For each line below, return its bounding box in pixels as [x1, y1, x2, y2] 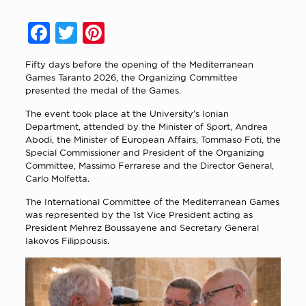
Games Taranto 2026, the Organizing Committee [25, 72, 238, 82]
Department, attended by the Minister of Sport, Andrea [25, 121, 268, 131]
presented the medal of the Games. [25, 85, 181, 95]
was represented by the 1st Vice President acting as [25, 209, 253, 219]
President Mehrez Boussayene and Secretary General [25, 222, 259, 232]
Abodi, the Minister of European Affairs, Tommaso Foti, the [25, 134, 281, 144]
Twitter [76, 19, 144, 46]
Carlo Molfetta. [25, 173, 89, 183]
